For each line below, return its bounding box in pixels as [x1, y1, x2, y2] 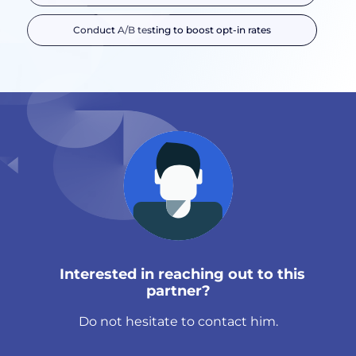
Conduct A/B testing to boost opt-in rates [73, 24, 271, 37]
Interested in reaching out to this [51, 265, 305, 284]
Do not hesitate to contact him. [78, 314, 278, 330]
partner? [145, 282, 211, 300]
